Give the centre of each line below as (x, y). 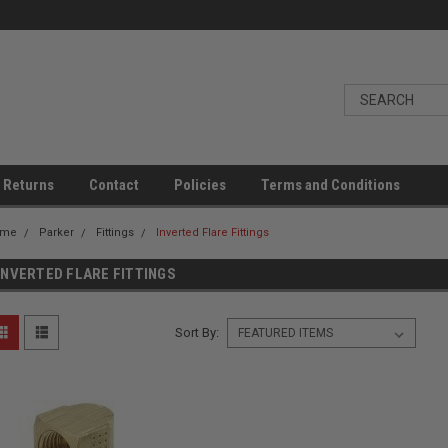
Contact (114, 185)
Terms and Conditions (330, 185)
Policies (200, 185)
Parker (56, 232)
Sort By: (196, 332)
